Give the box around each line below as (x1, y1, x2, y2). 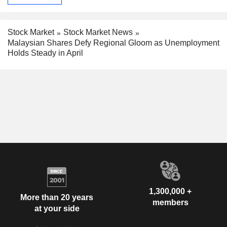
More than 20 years (20, 193, 93, 202)
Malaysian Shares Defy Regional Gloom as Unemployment (8, 38, 219, 47)
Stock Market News (63, 27, 133, 36)
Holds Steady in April (8, 48, 83, 57)
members (152, 198, 188, 207)
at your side (34, 204, 80, 213)
